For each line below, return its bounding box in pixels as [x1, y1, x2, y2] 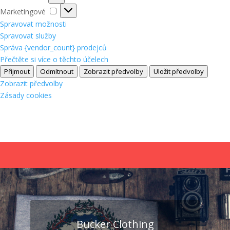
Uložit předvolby [154, 66, 204, 76]
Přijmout [4, 66, 30, 76]
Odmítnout [40, 66, 73, 76]
